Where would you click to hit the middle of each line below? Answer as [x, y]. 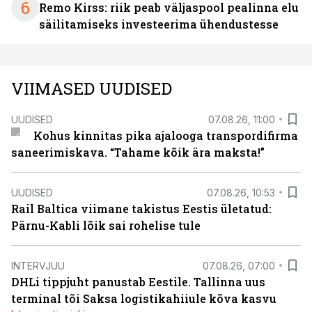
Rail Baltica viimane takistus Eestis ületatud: [141, 209]
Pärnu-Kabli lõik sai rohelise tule [106, 225]
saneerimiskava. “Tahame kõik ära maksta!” [138, 152]
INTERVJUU [38, 265]
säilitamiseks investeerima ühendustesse [159, 24]
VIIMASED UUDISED [92, 88]
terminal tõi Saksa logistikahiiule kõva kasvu [144, 298]
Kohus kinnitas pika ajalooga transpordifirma [165, 135]
